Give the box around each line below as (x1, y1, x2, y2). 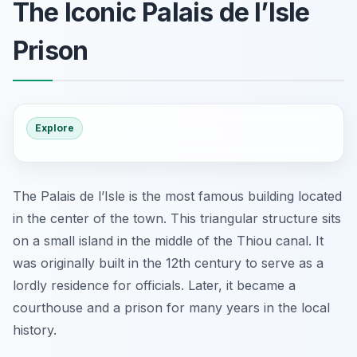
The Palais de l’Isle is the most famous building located (13, 188, 342, 204)
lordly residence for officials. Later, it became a (13, 277, 296, 293)
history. (13, 322, 57, 338)
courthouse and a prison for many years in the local (13, 300, 330, 316)
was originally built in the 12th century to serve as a (13, 255, 324, 271)
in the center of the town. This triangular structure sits (13, 210, 341, 226)
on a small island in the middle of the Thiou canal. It (13, 233, 324, 249)
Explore (35, 122, 74, 134)
